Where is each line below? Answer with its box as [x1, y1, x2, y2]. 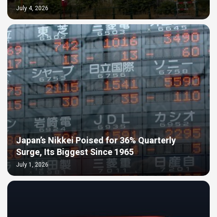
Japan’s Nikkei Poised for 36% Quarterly [16, 134, 176, 147]
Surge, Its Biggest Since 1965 [16, 145, 134, 159]
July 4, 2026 [16, 3, 48, 13]
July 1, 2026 [16, 160, 48, 169]
